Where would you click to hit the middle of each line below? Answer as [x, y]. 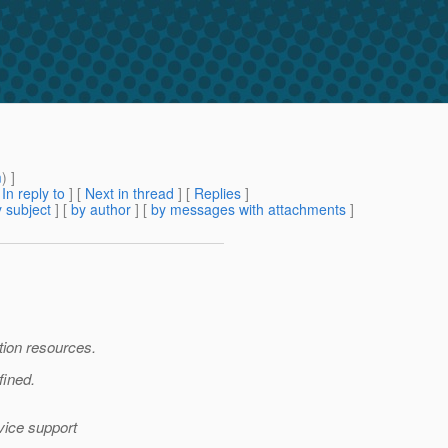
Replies [217, 193]
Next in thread [129, 193]
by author [101, 209]
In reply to [33, 193]
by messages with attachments [248, 209]
